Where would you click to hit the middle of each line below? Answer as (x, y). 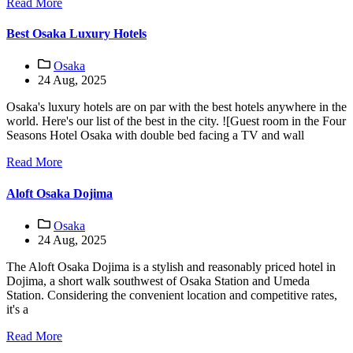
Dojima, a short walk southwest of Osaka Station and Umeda (158, 281)
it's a (17, 309)
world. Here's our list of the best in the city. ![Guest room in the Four (176, 121)
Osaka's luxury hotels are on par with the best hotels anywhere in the (176, 107)
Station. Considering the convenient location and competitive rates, (172, 295)
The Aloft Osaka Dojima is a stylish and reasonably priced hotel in (171, 266)
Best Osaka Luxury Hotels (76, 34)
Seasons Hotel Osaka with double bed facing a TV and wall (155, 136)
